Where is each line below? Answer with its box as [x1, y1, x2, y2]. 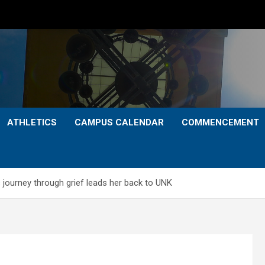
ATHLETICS [7, 117, 57, 128]
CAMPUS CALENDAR [75, 117, 164, 128]
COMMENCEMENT [182, 117, 259, 128]
